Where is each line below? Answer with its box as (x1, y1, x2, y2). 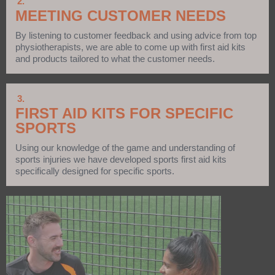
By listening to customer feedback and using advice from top (15, 30, 257, 41)
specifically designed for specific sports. (15, 166, 174, 177)
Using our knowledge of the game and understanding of (15, 142, 235, 153)
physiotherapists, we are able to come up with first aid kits (15, 42, 246, 53)
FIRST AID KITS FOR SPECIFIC (15, 105, 233, 122)
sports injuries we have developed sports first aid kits (15, 154, 227, 165)
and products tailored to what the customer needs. (15, 53, 215, 64)
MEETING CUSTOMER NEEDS (15, 7, 226, 25)
